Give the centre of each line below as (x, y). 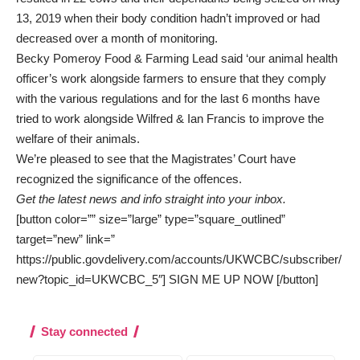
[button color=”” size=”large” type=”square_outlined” (151, 219)
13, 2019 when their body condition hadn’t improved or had (168, 18)
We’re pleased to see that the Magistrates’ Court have (156, 159)
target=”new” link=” (65, 239)
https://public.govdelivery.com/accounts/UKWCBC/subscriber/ (179, 260)
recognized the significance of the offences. (129, 179)
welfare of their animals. (78, 139)
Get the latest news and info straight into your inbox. (151, 199)
